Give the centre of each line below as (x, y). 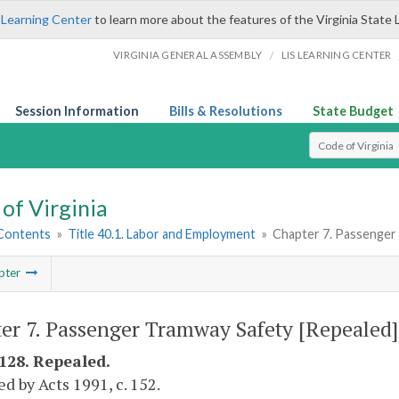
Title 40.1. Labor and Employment (162, 234)
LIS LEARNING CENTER (336, 55)
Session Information (77, 111)
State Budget (353, 111)
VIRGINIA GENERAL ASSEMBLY (188, 55)
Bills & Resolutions (226, 111)
